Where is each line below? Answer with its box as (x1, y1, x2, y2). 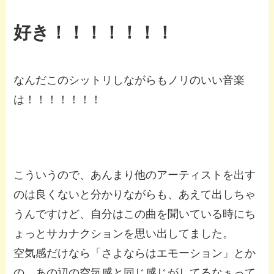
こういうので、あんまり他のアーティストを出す (13, 169, 256, 182)
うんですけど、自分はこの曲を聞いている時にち (13, 208, 256, 221)
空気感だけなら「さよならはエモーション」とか (13, 247, 256, 260)
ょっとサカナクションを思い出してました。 (13, 228, 234, 240)
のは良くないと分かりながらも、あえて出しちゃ (13, 188, 256, 201)
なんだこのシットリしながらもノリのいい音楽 (13, 73, 245, 86)
